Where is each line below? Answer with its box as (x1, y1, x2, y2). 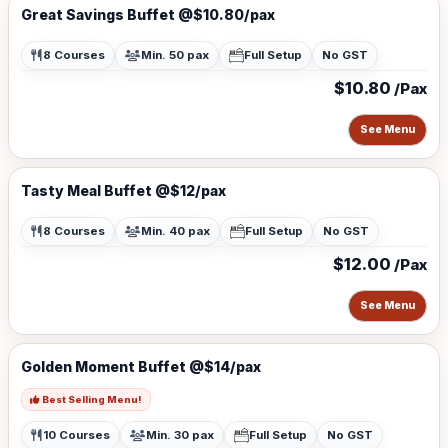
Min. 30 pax (146, 428, 214, 442)
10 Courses (43, 428, 110, 442)
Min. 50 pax (141, 48, 209, 62)
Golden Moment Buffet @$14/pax (21, 358, 261, 375)
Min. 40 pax (141, 224, 210, 238)
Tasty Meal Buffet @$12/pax (21, 182, 226, 199)
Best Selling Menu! (40, 394, 142, 405)
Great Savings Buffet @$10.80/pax (21, 6, 275, 23)
